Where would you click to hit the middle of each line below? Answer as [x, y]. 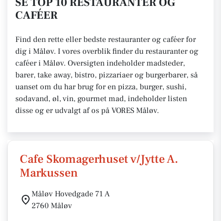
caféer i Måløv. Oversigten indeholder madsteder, [100, 63]
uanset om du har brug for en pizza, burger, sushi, [101, 87]
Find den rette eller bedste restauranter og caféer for [106, 39]
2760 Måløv [52, 206]
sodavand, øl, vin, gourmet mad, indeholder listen [101, 99]
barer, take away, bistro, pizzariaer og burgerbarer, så [107, 75]
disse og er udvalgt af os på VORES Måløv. [88, 110]
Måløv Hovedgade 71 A [71, 194]
